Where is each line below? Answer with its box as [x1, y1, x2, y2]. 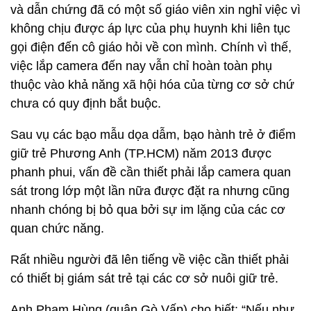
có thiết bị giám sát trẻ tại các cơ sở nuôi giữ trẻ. [10, 271, 278, 285]
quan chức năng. [10, 221, 104, 235]
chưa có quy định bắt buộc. [10, 96, 161, 110]
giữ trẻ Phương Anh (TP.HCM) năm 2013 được [10, 146, 271, 160]
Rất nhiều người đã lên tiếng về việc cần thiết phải [10, 253, 289, 267]
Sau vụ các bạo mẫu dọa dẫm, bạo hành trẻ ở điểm [10, 128, 296, 142]
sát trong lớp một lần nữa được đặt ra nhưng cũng [10, 184, 289, 198]
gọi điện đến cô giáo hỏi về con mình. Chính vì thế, [10, 40, 292, 54]
